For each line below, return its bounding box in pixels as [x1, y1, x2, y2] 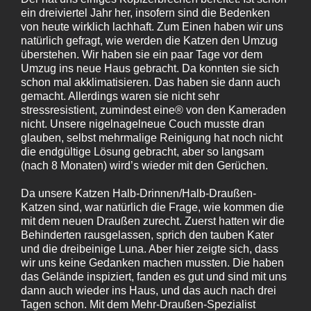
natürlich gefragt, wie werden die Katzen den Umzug [21, 34, 278, 47]
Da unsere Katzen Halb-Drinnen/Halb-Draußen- [21, 187, 256, 199]
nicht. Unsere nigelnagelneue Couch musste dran [21, 117, 264, 130]
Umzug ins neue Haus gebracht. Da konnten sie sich [21, 62, 279, 74]
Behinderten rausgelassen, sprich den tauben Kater [21, 228, 274, 241]
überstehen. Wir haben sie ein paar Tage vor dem [21, 48, 262, 60]
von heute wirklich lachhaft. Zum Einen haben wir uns [21, 20, 283, 33]
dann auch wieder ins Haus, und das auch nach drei [21, 284, 276, 296]
